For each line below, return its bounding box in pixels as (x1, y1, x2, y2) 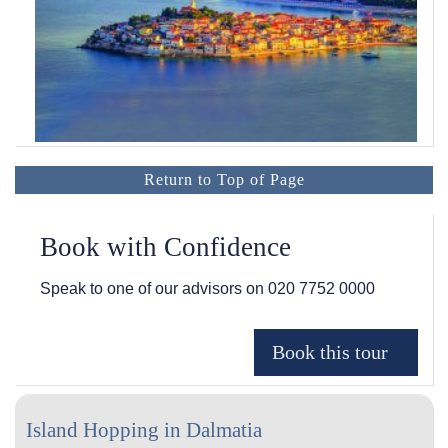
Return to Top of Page (143, 171, 305, 189)
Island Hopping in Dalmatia (25, 417, 262, 442)
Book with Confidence (40, 232, 291, 263)
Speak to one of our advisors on (40, 280, 268, 298)
